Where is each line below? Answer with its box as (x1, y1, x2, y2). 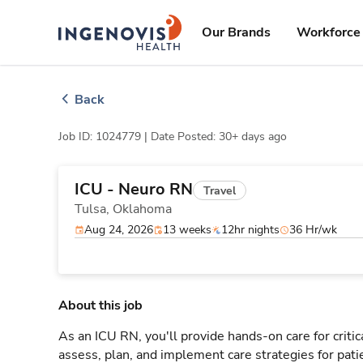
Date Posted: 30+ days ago (151, 129, 287, 144)
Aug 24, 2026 (84, 222, 153, 237)
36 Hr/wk (289, 222, 337, 237)
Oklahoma (113, 200, 172, 218)
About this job (58, 297, 143, 314)
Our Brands (202, 23, 271, 41)
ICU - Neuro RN (75, 178, 193, 200)
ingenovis (119, 16, 169, 30)
